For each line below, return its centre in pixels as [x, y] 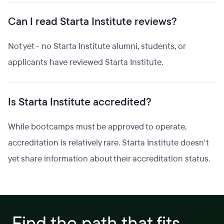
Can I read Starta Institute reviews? [92, 21]
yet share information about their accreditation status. [109, 159]
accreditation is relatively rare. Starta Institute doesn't [108, 143]
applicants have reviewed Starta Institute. [85, 62]
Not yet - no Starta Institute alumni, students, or [97, 46]
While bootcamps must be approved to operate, [97, 127]
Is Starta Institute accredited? [80, 102]
